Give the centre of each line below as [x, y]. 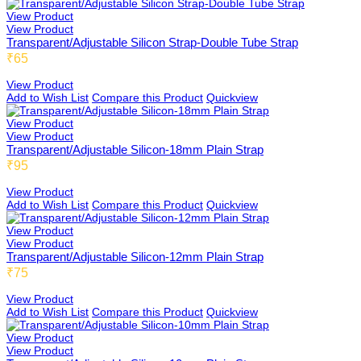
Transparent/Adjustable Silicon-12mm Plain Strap [135, 257]
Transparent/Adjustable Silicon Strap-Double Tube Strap [152, 42]
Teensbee [66, 65]
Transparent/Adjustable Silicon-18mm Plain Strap [135, 149]
